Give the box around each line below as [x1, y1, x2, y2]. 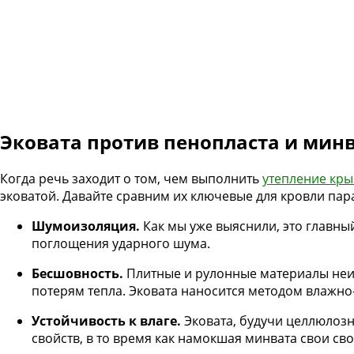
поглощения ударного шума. [32, 235, 210, 253]
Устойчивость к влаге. [32, 312, 181, 330]
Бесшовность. [32, 265, 123, 283]
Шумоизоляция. [32, 217, 140, 235]
